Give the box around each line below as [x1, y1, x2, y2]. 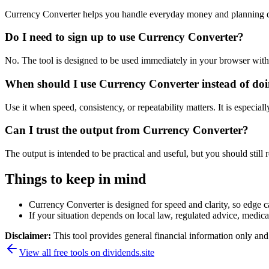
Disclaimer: [5, 230, 53, 241]
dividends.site [103, 247, 154, 258]
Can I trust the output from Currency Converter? [5, 124, 249, 137]
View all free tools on [19, 247, 103, 258]
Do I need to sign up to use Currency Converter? [5, 31, 244, 44]
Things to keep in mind [5, 171, 146, 187]
